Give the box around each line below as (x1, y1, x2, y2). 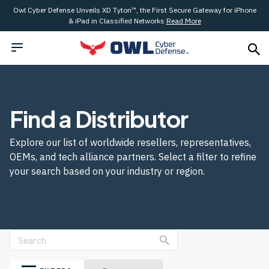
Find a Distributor (10, 104, 189, 133)
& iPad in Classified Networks (68, 16, 166, 25)
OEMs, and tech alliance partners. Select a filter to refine (10, 151, 256, 163)
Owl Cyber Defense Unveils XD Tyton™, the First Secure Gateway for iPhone (13, 5, 256, 14)
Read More (166, 16, 201, 25)
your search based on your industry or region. (10, 165, 205, 177)
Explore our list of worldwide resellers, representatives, (10, 136, 251, 148)
